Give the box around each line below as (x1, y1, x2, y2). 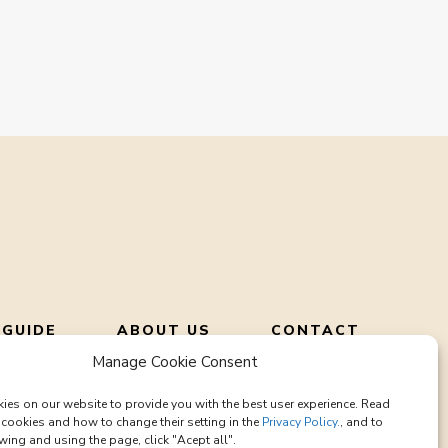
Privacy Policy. (262, 414, 340, 430)
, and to (340, 414, 383, 430)
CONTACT (271, 321, 360, 340)
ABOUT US (117, 321, 211, 340)
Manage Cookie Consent (91, 352, 258, 372)
